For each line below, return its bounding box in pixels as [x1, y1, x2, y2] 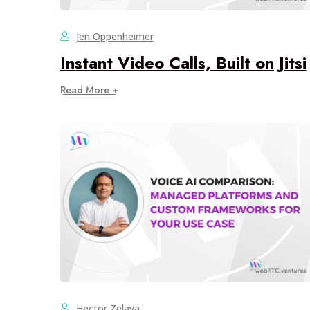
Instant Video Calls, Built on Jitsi [60, 50, 307, 75]
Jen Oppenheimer [75, 29, 154, 43]
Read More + [60, 82, 118, 97]
